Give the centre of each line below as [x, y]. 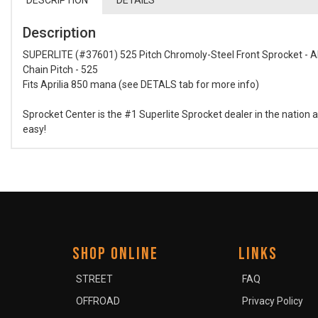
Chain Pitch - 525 [60, 70]
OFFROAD [98, 301]
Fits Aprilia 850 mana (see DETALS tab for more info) [141, 84]
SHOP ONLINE [115, 254]
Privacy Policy [273, 301]
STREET [94, 279]
